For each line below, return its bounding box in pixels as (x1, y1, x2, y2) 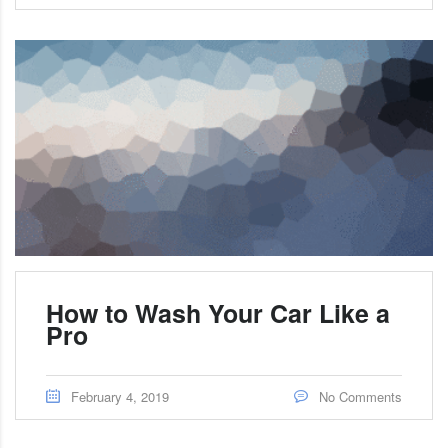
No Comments (315, 386, 402, 406)
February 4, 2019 (71, 386, 169, 406)
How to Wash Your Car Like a (46, 294, 390, 331)
